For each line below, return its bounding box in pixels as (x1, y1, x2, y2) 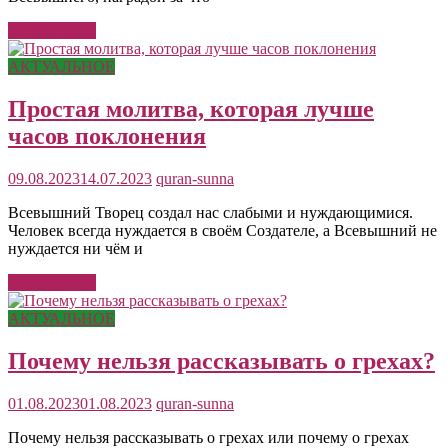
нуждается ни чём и (8, 239, 143, 257)
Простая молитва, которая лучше (8, 95, 374, 122)
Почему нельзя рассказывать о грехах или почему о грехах (8, 428, 409, 446)
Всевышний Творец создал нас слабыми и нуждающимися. (8, 203, 413, 221)
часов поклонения (8, 122, 206, 149)
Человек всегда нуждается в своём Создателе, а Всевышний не (8, 221, 437, 239)
